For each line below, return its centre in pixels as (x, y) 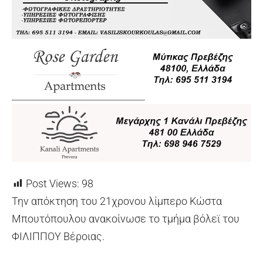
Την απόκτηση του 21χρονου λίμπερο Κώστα (117, 201)
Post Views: (53, 183)
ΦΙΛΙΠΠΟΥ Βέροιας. (58, 236)
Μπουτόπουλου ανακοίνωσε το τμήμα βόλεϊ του (126, 218)
